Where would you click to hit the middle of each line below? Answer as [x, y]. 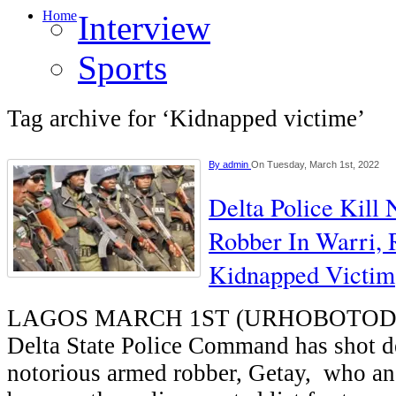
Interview [144, 28]
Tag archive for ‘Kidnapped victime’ [186, 118]
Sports [122, 68]
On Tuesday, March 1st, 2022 [315, 164]
